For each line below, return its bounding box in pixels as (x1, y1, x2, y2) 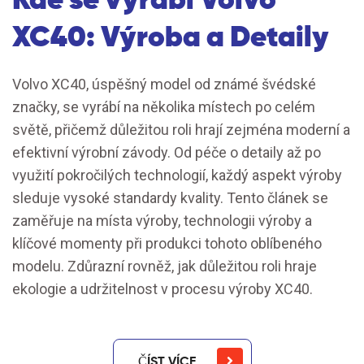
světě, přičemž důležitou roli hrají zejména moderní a (12, 120, 350, 138)
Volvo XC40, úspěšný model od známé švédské (12, 75, 316, 93)
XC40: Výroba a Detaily (12, 16, 329, 55)
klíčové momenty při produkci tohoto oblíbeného (12, 234, 322, 252)
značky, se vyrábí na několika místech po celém (12, 97, 315, 115)
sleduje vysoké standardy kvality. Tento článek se (12, 188, 328, 206)
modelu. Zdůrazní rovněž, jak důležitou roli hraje (12, 257, 317, 275)
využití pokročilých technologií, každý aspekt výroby (12, 166, 342, 184)
